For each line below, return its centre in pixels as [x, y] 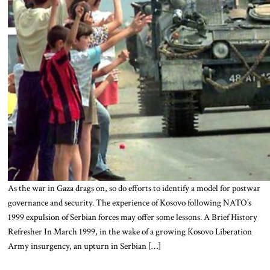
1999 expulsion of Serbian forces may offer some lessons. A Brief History [132, 217]
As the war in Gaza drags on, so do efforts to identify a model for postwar [134, 188]
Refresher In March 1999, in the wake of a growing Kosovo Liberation [130, 231]
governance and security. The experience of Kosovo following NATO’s [129, 202]
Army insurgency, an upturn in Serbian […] [84, 246]
